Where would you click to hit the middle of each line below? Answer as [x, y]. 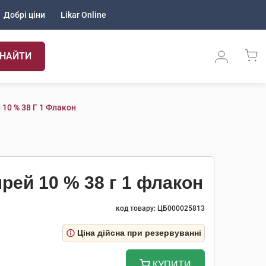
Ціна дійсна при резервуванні [139, 233]
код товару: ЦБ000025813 [160, 208]
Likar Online [83, 15]
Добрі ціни [24, 15]
